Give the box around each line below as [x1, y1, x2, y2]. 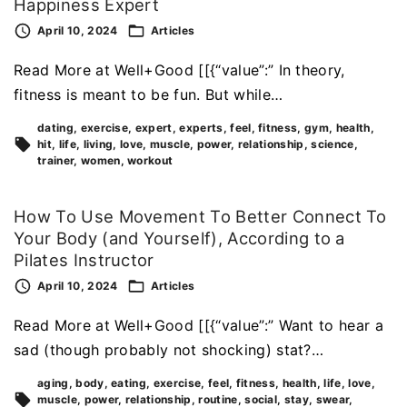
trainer [37, 154, 74, 168]
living [83, 137, 114, 152]
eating [111, 375, 147, 390]
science [311, 137, 354, 152]
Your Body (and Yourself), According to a [14, 228, 345, 249]
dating [37, 121, 74, 135]
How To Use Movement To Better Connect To [14, 206, 387, 227]
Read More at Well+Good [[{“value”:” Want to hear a [14, 315, 384, 334]
